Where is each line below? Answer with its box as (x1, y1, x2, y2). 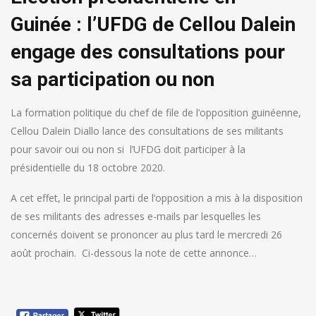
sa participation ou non (11, 68, 214, 92)
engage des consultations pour (11, 40, 285, 64)
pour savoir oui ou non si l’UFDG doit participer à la (11, 142, 245, 157)
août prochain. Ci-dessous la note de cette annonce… (11, 246, 257, 260)
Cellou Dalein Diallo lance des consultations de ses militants (11, 124, 284, 138)
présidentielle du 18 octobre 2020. (11, 161, 165, 175)
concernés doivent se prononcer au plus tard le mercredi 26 (11, 228, 282, 242)
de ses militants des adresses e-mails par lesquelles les (11, 209, 261, 224)
